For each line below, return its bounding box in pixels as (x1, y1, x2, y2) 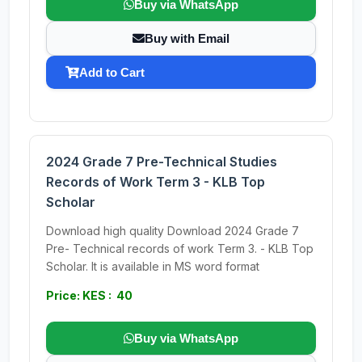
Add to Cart (79, 65, 145, 79)
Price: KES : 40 (46, 288, 133, 302)
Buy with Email (145, 32, 229, 45)
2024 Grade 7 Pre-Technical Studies (46, 154, 277, 170)
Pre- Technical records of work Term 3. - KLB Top (46, 242, 314, 255)
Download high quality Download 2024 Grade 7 (46, 224, 299, 238)
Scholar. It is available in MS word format (46, 259, 259, 273)
